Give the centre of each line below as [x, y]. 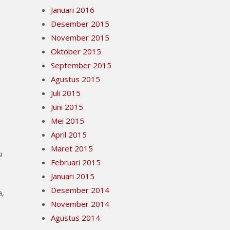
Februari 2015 [76, 162]
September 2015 [81, 65]
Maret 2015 [72, 148]
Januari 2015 [73, 176]
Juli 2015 [66, 93]
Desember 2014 [80, 190]
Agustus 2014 [75, 218]
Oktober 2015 [76, 51]
